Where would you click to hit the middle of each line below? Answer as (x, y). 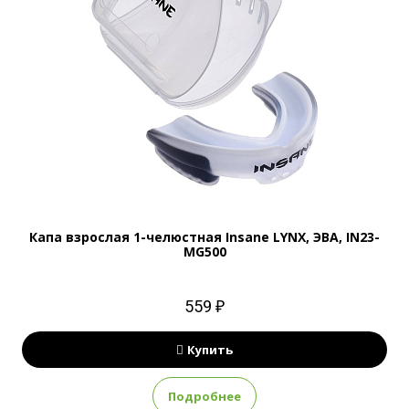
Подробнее (204, 396)
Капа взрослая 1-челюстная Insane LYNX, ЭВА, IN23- (204, 237)
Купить (210, 350)
